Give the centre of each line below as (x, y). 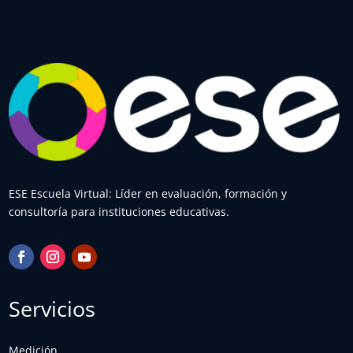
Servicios (52, 308)
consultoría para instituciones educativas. (119, 211)
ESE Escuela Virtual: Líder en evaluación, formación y (148, 193)
